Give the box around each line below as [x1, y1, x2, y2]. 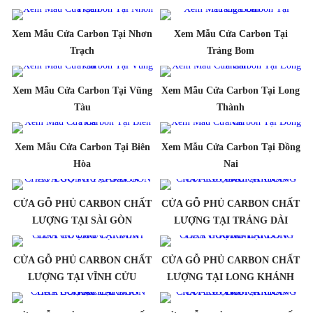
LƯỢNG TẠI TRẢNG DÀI [173, 214, 288, 226]
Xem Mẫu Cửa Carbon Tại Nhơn [12, 28, 153, 39]
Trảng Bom [207, 45, 255, 56]
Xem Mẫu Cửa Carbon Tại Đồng [161, 141, 300, 152]
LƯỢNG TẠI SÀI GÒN [32, 214, 133, 226]
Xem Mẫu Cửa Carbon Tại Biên [14, 141, 150, 152]
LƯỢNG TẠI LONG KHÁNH [167, 271, 295, 282]
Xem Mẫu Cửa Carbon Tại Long [161, 85, 300, 96]
